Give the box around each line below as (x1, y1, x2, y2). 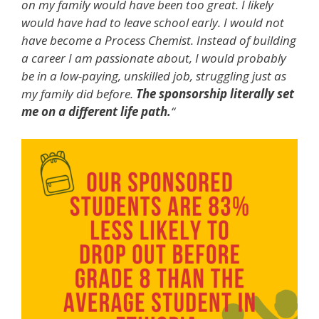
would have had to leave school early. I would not (21, 14, 284, 31)
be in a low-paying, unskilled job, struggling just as (21, 68, 286, 84)
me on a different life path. (21, 103, 171, 120)
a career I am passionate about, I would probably (21, 50, 286, 66)
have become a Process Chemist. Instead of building (21, 32, 296, 48)
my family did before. (21, 85, 136, 102)
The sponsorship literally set (136, 85, 294, 102)
